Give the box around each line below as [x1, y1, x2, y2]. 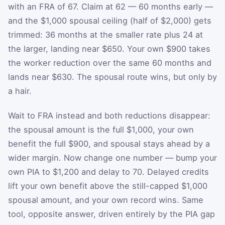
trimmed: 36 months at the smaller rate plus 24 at [8, 29, 203, 40]
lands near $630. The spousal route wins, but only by [8, 71, 217, 82]
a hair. [8, 85, 32, 96]
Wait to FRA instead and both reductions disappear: [8, 110, 210, 121]
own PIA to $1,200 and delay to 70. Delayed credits [8, 167, 209, 177]
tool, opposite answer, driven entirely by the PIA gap [8, 209, 215, 219]
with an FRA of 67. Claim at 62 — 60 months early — [8, 1, 213, 12]
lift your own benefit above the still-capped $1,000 [8, 181, 207, 191]
